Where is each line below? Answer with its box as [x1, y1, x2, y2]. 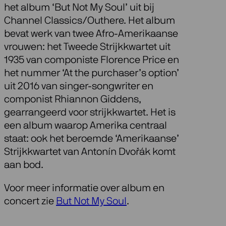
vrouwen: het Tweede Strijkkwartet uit [4, 42, 171, 52]
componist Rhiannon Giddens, [4, 94, 141, 105]
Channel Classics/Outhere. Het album [4, 16, 175, 26]
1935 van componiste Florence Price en [4, 55, 179, 66]
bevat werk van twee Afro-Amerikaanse [4, 29, 178, 39]
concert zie [4, 196, 56, 207]
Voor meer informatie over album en [4, 183, 164, 194]
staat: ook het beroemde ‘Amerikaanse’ [4, 134, 179, 144]
